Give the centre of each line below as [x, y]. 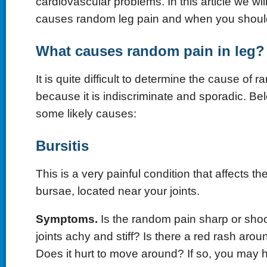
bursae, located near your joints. [117, 191]
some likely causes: [86, 113]
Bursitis [62, 146]
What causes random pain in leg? [150, 51]
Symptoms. [66, 219]
